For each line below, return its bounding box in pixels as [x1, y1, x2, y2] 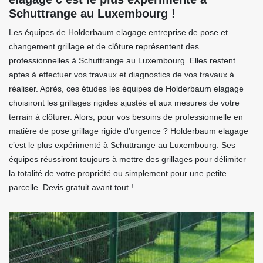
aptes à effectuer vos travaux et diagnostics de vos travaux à [9, 70, 234, 80]
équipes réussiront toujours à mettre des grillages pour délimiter [9, 154, 246, 164]
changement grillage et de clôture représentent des [9, 42, 199, 52]
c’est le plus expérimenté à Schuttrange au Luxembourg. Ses [9, 140, 235, 150]
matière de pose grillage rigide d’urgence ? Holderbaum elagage [9, 126, 248, 136]
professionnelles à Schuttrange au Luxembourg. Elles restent [9, 56, 235, 66]
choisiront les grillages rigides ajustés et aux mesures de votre [9, 98, 240, 108]
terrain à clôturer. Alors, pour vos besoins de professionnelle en [9, 112, 243, 122]
